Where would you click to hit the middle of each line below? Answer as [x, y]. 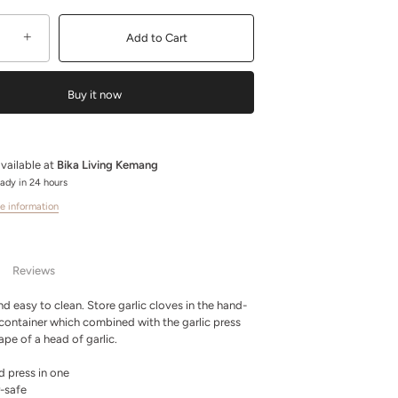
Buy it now [94, 95]
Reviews [34, 270]
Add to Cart [156, 38]
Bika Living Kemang [107, 165]
